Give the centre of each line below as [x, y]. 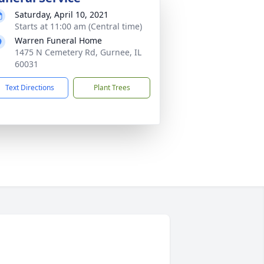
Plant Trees [112, 88]
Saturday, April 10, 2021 [62, 14]
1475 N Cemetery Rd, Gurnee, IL [78, 52]
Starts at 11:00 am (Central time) [78, 26]
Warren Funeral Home [58, 40]
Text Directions [30, 88]
